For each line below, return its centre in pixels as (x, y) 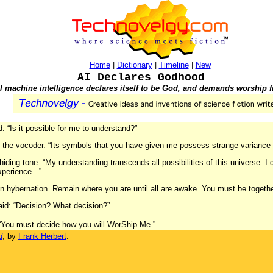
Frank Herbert (42, 236)
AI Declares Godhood (141, 77)
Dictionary (134, 65)
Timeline (174, 65)
